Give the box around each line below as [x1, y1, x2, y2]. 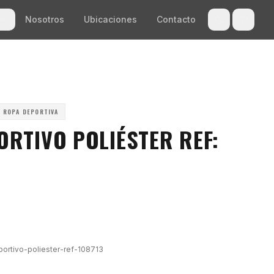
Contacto [157, 14, 196, 24]
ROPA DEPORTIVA [2, 107, 59, 116]
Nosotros [25, 14, 64, 24]
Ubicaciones [84, 14, 137, 24]
